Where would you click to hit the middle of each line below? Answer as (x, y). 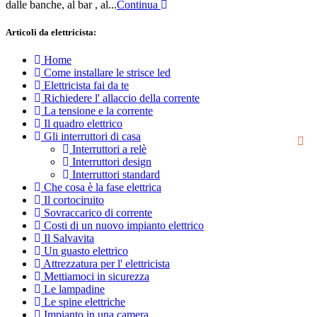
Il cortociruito (73, 200)
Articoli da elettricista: (51, 33)
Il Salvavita (68, 238)
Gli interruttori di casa (91, 137)
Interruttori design (110, 162)
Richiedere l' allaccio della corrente (120, 98)
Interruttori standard (115, 175)
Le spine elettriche (83, 302)
